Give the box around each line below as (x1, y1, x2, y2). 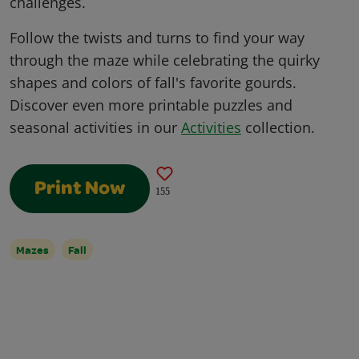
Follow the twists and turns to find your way (10, 28, 305, 48)
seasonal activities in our (10, 118, 181, 138)
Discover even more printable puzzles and (10, 95, 292, 115)
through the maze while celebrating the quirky (10, 50, 320, 71)
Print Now (34, 180, 125, 200)
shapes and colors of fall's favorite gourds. (10, 73, 296, 93)
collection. (241, 118, 315, 138)
